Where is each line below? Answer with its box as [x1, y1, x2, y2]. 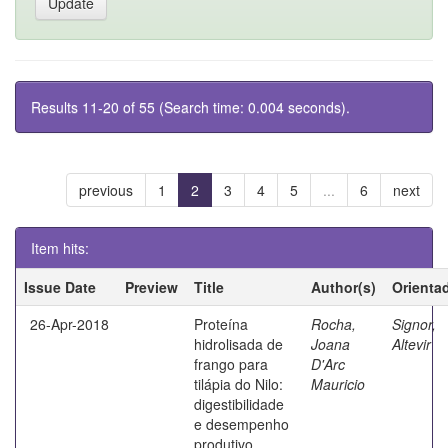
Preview [125, 276, 178, 297]
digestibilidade [194, 393, 284, 414]
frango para [194, 353, 268, 374]
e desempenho [194, 413, 289, 434]
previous [79, 179, 133, 200]
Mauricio [311, 373, 365, 394]
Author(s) [311, 276, 376, 297]
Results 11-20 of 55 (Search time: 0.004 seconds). [31, 96, 350, 117]
